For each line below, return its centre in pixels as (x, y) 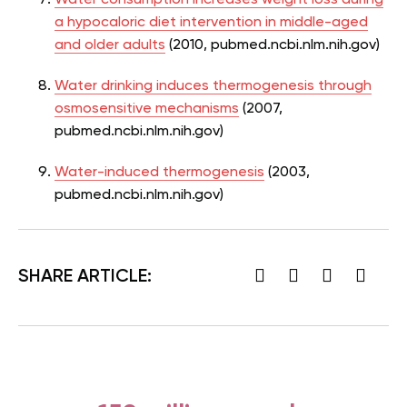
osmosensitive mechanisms (147, 109)
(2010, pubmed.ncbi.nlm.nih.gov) (273, 45)
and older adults (110, 45)
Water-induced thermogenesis (159, 172)
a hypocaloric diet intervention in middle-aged (211, 22)
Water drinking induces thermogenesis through (213, 86)
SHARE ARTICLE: (85, 278)
